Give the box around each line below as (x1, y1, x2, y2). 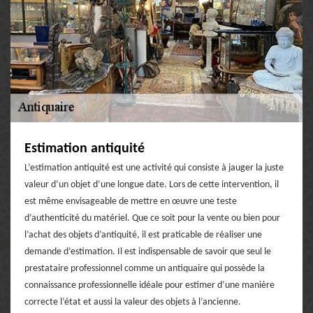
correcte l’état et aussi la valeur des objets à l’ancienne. (24, 296, 241, 307)
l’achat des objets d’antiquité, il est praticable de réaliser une (24, 229, 262, 240)
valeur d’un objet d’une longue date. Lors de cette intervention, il (24, 179, 279, 190)
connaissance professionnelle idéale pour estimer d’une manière (24, 279, 275, 291)
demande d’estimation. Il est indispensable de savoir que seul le (24, 246, 271, 257)
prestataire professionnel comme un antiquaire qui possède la (24, 263, 265, 274)
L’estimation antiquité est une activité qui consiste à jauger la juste (24, 162, 284, 173)
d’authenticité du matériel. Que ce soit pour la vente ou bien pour (24, 212, 280, 224)
